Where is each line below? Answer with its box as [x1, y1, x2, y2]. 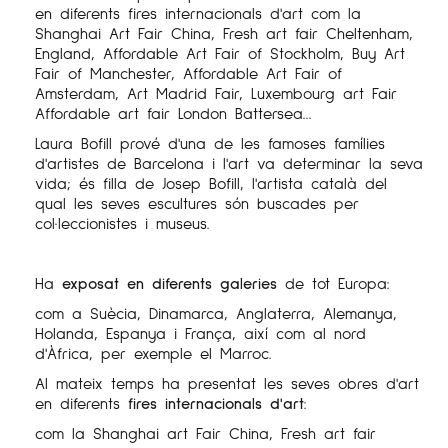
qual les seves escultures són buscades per [35, 192, 359, 212]
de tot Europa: [277, 272, 390, 292]
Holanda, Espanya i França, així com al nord [35, 322, 366, 342]
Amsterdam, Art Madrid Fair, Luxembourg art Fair [35, 82, 397, 102]
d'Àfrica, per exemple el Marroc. [35, 342, 272, 362]
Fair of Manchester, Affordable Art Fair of [35, 62, 342, 82]
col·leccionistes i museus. [35, 212, 210, 232]
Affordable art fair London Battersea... [35, 102, 312, 122]
